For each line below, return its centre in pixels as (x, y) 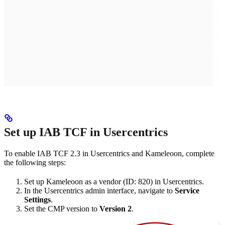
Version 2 (116, 208)
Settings (37, 199)
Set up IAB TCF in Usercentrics (86, 132)
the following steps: (35, 162)
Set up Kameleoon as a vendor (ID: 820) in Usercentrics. (114, 181)
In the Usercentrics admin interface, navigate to (99, 190)
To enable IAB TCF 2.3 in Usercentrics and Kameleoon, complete (109, 153)
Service (187, 190)
